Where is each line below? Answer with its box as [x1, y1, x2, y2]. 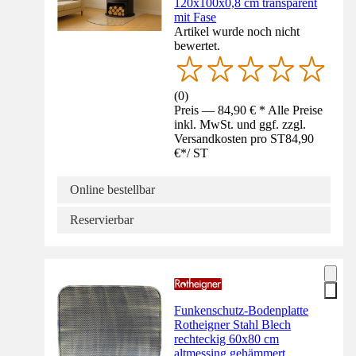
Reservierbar [70, 212, 133, 226]
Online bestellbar [70, 182, 155, 196]
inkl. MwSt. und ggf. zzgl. [174, 117, 307, 131]
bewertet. [174, 38, 221, 52]
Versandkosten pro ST [174, 131, 286, 145]
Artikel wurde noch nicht [174, 24, 300, 38]
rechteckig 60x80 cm [174, 331, 280, 346]
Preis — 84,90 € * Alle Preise [174, 103, 323, 117]
